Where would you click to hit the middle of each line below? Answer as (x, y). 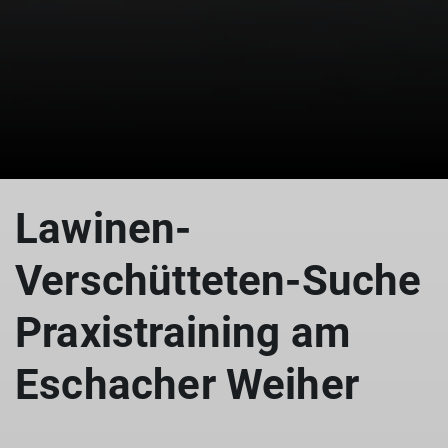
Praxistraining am (183, 332)
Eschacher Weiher (187, 384)
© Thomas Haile (224, 173)
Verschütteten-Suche (218, 280)
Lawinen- (103, 228)
